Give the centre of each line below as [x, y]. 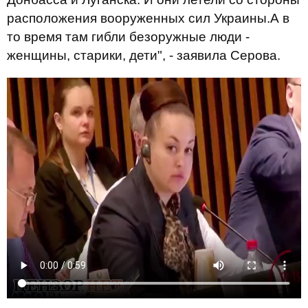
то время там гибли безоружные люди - [128, 37]
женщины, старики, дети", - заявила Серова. [144, 55]
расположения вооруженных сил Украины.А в [148, 18]
